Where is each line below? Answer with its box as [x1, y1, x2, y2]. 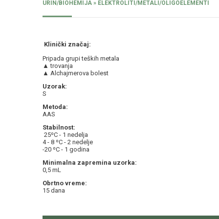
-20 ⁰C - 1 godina [43, 146, 89, 153]
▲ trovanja [43, 62, 73, 70]
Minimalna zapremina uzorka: [43, 159, 137, 167]
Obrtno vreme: [43, 179, 87, 187]
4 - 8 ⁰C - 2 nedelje [43, 138, 93, 146]
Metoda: [43, 103, 68, 111]
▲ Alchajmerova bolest [43, 69, 109, 77]
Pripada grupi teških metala [43, 55, 119, 63]
